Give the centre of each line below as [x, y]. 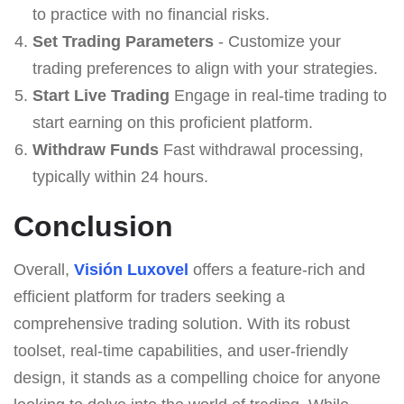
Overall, [44, 269]
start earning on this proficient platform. [172, 122]
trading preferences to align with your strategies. [205, 68]
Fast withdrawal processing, [261, 149]
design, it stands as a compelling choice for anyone [197, 377]
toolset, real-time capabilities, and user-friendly [181, 350]
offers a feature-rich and [277, 269]
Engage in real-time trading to [278, 95]
